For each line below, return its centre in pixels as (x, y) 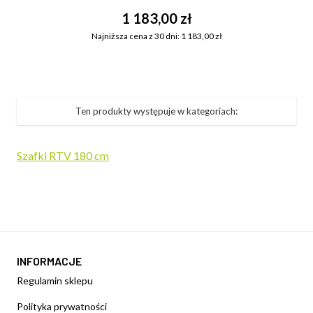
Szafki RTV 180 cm (63, 155)
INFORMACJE (49, 261)
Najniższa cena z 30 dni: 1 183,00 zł (156, 36)
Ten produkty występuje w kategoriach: (156, 111)
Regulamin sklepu (55, 281)
